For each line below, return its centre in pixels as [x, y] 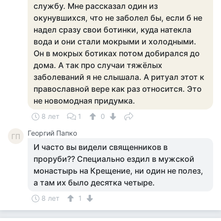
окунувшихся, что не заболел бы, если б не [118, 18]
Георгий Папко [52, 133]
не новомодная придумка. [84, 101]
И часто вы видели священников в [101, 147]
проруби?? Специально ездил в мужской [114, 159]
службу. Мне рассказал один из [96, 6]
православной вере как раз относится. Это [118, 89]
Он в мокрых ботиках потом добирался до [117, 53]
